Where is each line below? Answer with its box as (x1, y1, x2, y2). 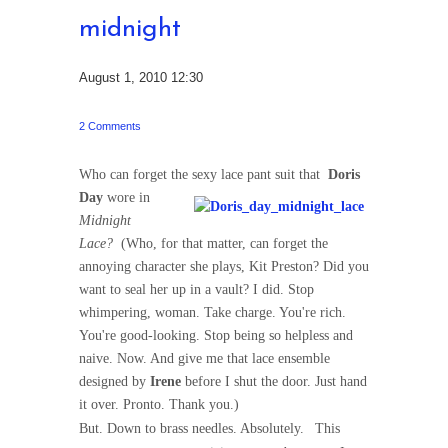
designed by (79, 374, 150, 389)
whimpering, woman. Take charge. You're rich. (79, 305, 346, 320)
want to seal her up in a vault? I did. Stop (79, 282, 314, 297)
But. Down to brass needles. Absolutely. (79, 421, 308, 436)
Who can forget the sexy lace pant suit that (79, 167, 324, 182)
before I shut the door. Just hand (181, 374, 367, 389)
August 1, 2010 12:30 (79, 70, 203, 85)
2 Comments (79, 120, 141, 132)
